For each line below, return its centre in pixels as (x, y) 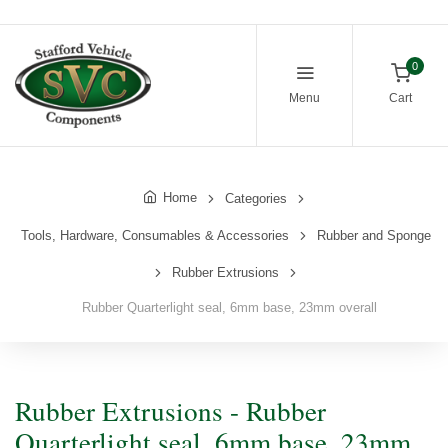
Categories (256, 198)
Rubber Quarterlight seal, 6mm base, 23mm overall (225, 307)
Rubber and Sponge (373, 235)
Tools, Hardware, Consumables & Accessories (154, 235)
